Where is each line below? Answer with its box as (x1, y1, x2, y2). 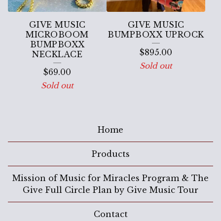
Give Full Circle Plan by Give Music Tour (23, 185, 198, 195)
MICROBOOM (26, 29, 89, 39)
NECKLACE (32, 49, 82, 59)
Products (91, 149, 130, 159)
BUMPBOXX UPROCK (108, 29, 204, 39)
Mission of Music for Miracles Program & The (12, 173, 209, 183)
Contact (93, 209, 128, 219)
